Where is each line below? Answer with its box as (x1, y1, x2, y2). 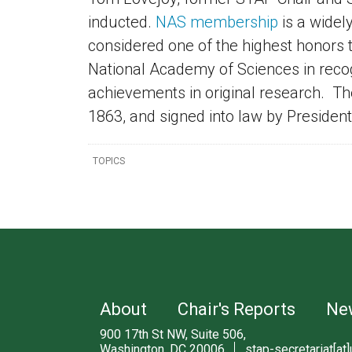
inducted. (88, 13, 156, 31)
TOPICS (93, 155, 126, 167)
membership (186, 13, 278, 31)
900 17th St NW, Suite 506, (100, 326, 247, 342)
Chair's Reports (178, 299, 296, 319)
